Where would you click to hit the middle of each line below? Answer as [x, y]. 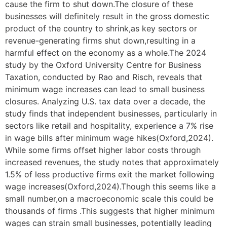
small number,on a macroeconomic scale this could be [109, 199]
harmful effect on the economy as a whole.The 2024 [106, 53]
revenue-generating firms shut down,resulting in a [100, 41]
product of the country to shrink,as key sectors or [101, 29]
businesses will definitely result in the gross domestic [107, 16]
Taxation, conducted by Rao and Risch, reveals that [104, 77]
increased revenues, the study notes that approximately [112, 162]
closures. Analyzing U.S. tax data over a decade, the [105, 102]
